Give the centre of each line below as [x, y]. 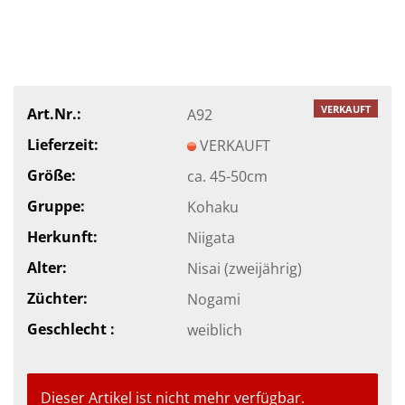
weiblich [214, 330]
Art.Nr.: [54, 113]
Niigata [211, 237]
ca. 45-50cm [227, 176]
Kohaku [212, 207]
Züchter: [57, 298]
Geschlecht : [71, 329]
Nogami [213, 299]
